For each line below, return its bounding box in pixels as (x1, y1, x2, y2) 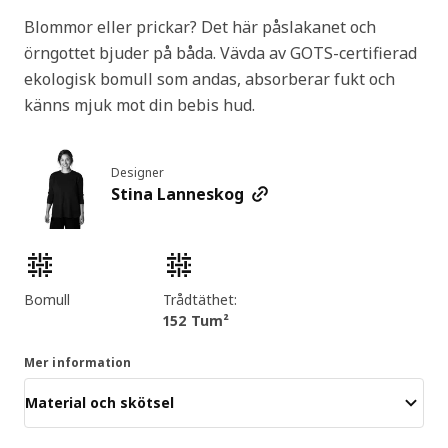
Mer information (24, 353, 132, 371)
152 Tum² (162, 310, 229, 330)
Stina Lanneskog (111, 183, 244, 206)
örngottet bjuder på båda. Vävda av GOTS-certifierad (24, 41, 417, 64)
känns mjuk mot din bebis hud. (24, 93, 255, 116)
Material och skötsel (25, 393, 174, 413)
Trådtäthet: (162, 289, 237, 309)
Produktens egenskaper (23, 248, 177, 268)
